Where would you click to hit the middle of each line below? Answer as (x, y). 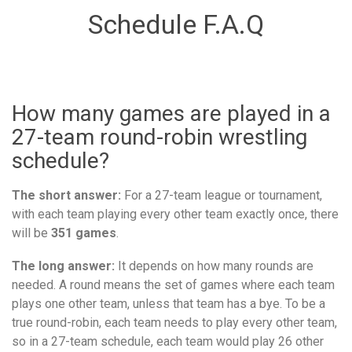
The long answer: (63, 266)
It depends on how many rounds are (214, 266)
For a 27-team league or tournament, (222, 195)
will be (31, 233)
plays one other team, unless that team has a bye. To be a (169, 303)
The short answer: (66, 195)
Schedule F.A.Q (176, 24)
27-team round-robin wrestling (159, 137)
